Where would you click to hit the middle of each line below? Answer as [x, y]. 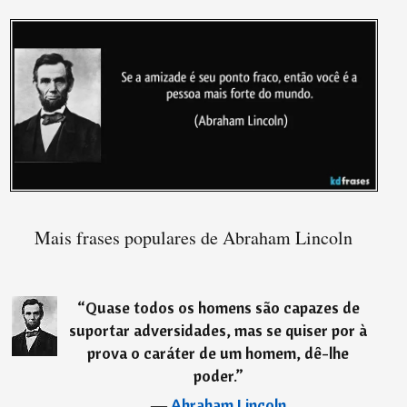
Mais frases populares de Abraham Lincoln [194, 237]
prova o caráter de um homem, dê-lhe [218, 352]
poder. [214, 375]
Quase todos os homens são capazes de [222, 307]
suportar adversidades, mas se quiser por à [218, 330]
